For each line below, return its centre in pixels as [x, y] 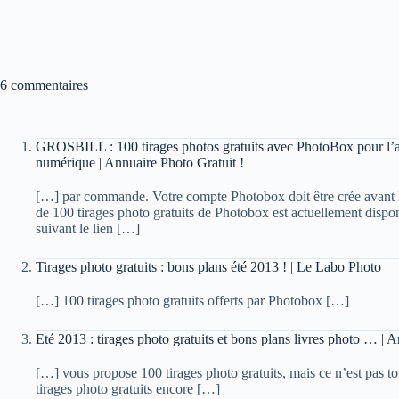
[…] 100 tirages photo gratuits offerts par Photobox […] [192, 301]
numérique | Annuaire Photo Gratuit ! [140, 163]
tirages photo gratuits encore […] [128, 389]
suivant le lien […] [88, 228]
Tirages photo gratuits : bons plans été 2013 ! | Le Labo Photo [208, 267]
